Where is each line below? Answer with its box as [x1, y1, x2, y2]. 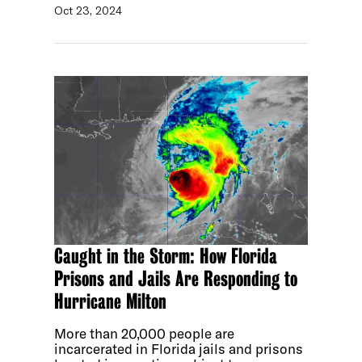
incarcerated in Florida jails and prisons [54, 340, 304, 358]
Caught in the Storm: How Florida [54, 244, 278, 269]
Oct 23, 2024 [54, 3, 123, 19]
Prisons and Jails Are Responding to [54, 267, 298, 292]
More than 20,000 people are [54, 325, 235, 343]
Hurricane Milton [54, 289, 167, 314]
